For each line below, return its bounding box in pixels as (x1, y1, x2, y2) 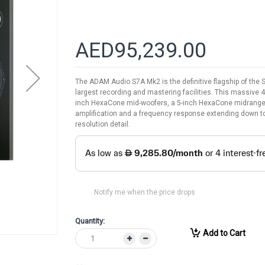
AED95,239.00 (75, 38, 206, 63)
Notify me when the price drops (94, 188, 195, 197)
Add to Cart (203, 228, 245, 238)
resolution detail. (75, 119, 130, 128)
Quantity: (75, 216, 105, 226)
